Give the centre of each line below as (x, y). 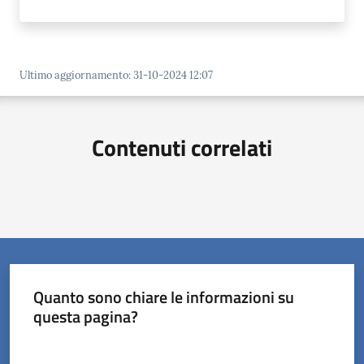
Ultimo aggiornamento (74, 75)
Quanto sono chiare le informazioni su (163, 297)
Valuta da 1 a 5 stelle (81, 345)
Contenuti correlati (182, 147)
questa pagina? (85, 316)
